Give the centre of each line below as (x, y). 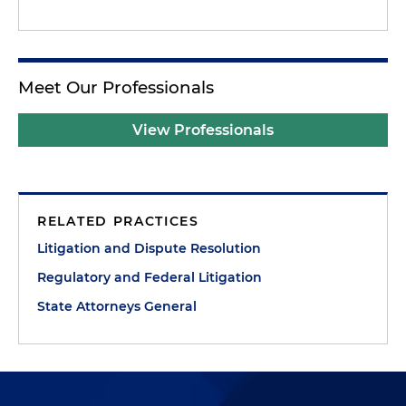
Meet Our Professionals (116, 87)
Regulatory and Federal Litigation (150, 277)
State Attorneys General (117, 306)
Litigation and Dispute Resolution (149, 248)
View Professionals (203, 130)
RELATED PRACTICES (118, 221)
